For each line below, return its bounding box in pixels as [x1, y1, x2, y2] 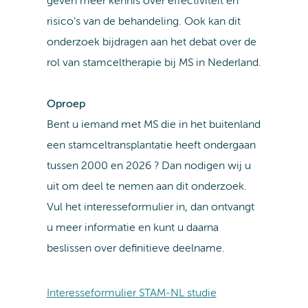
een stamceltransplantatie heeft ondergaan [46, 140, 256, 152]
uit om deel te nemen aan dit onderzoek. [46, 181, 247, 193]
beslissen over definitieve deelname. [46, 243, 225, 255]
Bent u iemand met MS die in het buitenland [46, 120, 261, 131]
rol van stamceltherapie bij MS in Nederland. [46, 58, 261, 69]
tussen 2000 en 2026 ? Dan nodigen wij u [46, 161, 251, 173]
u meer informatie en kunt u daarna [46, 223, 219, 234]
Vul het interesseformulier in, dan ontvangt [46, 202, 254, 214]
